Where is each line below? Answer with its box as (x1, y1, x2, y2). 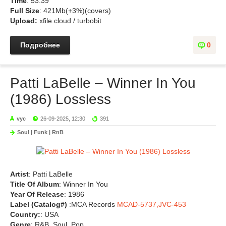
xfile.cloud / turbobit (39, 17, 101, 25)
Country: (10, 210, 40, 218)
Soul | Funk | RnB (17, 129, 64, 135)
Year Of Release (10, 190, 64, 198)
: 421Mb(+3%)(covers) (39, 7, 111, 15)
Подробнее (20, 41, 60, 49)
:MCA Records (69, 200, 117, 208)
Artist (10, 170, 29, 178)
